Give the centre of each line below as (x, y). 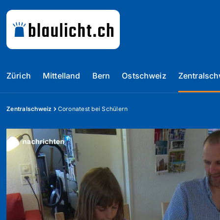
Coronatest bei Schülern (93, 109)
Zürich (19, 76)
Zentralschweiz (29, 109)
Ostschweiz (144, 76)
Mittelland (61, 76)
